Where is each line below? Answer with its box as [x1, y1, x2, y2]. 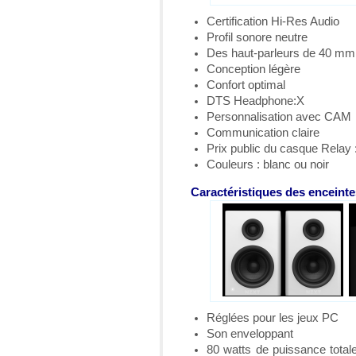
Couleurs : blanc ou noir [207, 157, 329, 171]
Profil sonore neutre [207, 30, 308, 44]
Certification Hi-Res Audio [207, 14, 339, 28]
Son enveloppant [207, 327, 293, 340]
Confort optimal [207, 78, 285, 91]
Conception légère [207, 62, 300, 75]
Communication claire [207, 126, 319, 139]
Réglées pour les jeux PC [207, 311, 339, 324]
